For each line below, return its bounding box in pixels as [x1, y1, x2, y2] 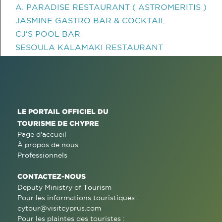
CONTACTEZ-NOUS [17, 172, 86, 180]
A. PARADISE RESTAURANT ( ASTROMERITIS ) [15, 2, 207, 11]
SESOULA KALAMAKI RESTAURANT [15, 43, 163, 52]
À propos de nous [17, 141, 78, 149]
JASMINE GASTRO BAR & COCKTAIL [15, 16, 166, 25]
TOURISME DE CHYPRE [17, 119, 99, 127]
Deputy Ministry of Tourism [17, 183, 111, 191]
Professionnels [17, 151, 67, 159]
